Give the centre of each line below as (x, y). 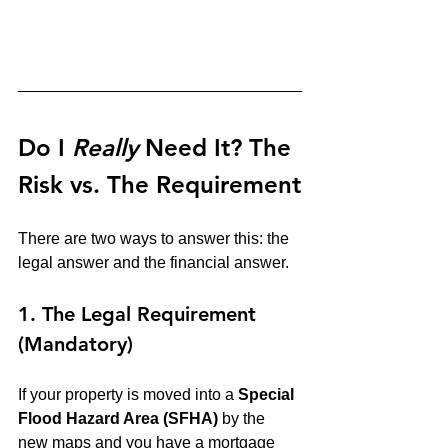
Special (268, 394)
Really (105, 147)
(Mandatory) (75, 343)
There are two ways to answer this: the (155, 238)
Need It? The (218, 147)
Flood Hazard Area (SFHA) (118, 418)
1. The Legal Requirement (140, 313)
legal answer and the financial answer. (153, 262)
